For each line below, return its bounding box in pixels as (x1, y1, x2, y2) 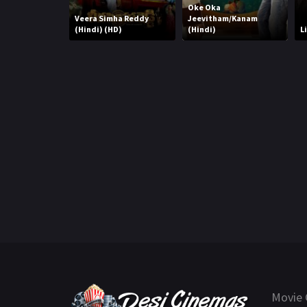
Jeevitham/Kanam (187, 12, 258, 23)
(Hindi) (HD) (75, 23, 123, 34)
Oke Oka (187, 1, 221, 12)
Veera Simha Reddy (75, 12, 149, 23)
